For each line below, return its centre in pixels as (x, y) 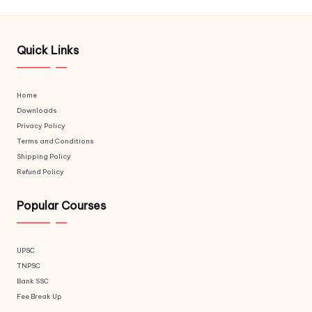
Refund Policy (40, 172)
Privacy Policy (41, 126)
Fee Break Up (39, 297)
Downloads (37, 111)
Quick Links (48, 50)
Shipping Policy (44, 157)
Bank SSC (33, 281)
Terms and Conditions (55, 141)
